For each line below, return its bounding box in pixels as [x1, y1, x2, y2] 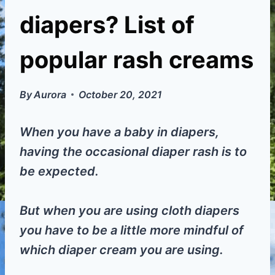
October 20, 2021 [79, 88, 163, 101]
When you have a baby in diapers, [20, 124, 219, 139]
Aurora [34, 88, 67, 101]
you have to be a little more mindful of [20, 222, 244, 238]
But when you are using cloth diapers [20, 203, 239, 218]
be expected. [20, 163, 99, 179]
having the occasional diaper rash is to [20, 144, 247, 159]
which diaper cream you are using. [20, 242, 223, 257]
